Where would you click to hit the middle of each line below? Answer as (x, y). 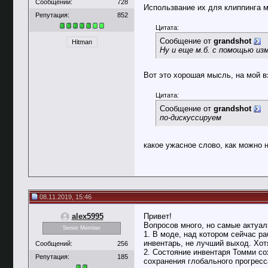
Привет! (158, 216)
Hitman (82, 42)
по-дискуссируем (191, 118)
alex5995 (87, 216)
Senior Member (82, 228)
